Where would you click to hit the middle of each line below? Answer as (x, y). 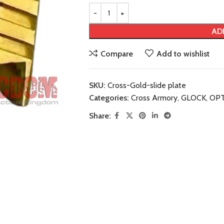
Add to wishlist (183, 53)
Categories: (109, 98)
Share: (100, 116)
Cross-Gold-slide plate (146, 85)
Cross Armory (154, 98)
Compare (116, 53)
